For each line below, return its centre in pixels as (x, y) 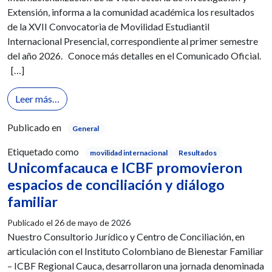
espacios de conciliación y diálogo (116, 185)
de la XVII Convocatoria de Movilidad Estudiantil (108, 26)
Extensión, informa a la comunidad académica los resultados (131, 12)
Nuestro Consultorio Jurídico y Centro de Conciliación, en (126, 237)
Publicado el (31, 223)
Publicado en (34, 127)
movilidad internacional (128, 152)
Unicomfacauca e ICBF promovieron (125, 168)
